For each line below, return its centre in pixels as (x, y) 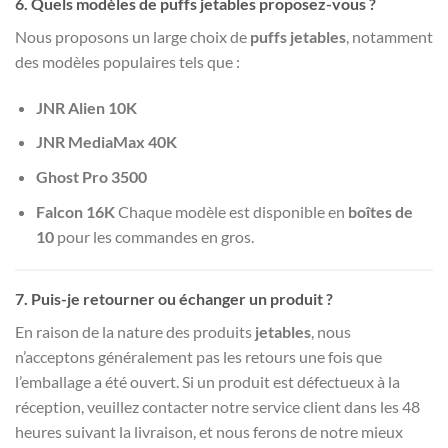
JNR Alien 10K (86, 107)
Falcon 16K (75, 211)
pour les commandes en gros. (153, 236)
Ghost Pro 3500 (91, 176)
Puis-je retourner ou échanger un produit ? (182, 299)
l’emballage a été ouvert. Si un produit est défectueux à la (207, 382)
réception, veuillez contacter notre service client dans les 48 (217, 407)
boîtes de (380, 211)
